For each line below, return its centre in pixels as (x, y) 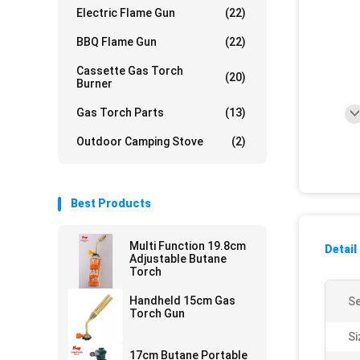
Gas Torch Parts (120, 112)
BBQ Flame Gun (117, 42)
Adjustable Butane (178, 259)
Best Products (111, 203)
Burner (94, 84)
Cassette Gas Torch (130, 71)
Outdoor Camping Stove (140, 141)
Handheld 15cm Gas (182, 301)
